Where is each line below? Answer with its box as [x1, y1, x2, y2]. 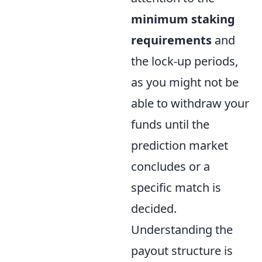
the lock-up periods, [131, 53, 238, 69]
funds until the [131, 116, 209, 132]
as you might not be [131, 74, 239, 90]
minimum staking [131, 11, 235, 27]
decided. [131, 200, 177, 216]
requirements [131, 32, 212, 48]
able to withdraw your [131, 95, 249, 111]
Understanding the [131, 221, 233, 237]
